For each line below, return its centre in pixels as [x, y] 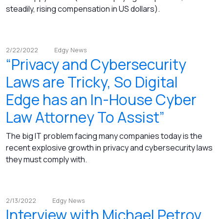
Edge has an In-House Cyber [101, 100]
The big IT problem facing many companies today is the [104, 136]
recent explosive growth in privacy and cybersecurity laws [109, 148]
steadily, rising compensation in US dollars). [83, 9]
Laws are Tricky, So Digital [92, 82]
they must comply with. [46, 160]
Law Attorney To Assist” [85, 117]
